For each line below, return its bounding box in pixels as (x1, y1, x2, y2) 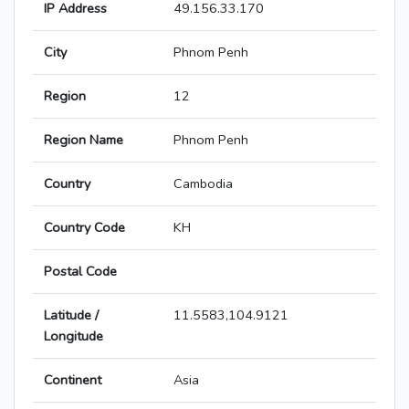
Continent (44, 371, 101, 390)
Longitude (44, 327, 103, 346)
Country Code (44, 218, 125, 237)
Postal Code (44, 262, 117, 281)
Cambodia (173, 174, 233, 194)
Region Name (44, 131, 123, 150)
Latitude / (44, 306, 99, 325)
